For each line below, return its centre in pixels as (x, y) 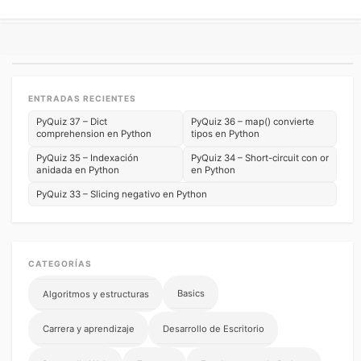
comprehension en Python (94, 134)
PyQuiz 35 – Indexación (88, 158)
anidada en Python (78, 170)
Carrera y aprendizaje (88, 329)
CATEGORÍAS (60, 264)
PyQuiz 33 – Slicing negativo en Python (122, 194)
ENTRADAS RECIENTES (83, 98)
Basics (191, 293)
